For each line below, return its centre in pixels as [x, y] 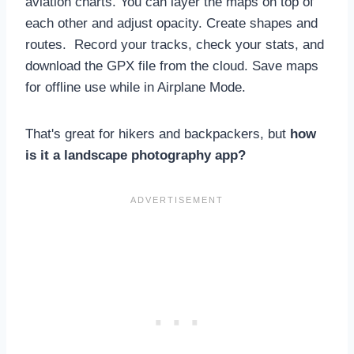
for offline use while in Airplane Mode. [136, 87]
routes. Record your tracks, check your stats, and [175, 44]
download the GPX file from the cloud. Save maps [172, 66]
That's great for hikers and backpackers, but [158, 134]
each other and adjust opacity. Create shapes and [171, 23]
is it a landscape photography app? [136, 155]
